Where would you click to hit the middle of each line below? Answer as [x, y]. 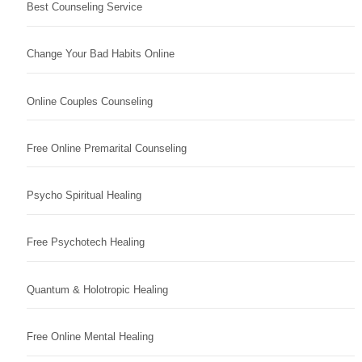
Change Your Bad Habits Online [100, 54]
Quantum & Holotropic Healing [97, 289]
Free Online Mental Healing [90, 336]
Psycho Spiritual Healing [84, 196]
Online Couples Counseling [89, 101]
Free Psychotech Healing [85, 242]
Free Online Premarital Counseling [106, 148]
